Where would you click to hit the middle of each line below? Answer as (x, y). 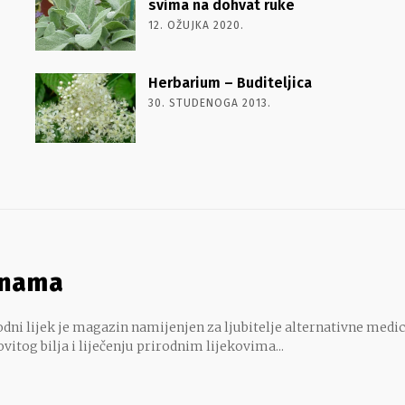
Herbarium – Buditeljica (230, 82)
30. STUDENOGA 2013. (209, 103)
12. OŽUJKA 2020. (196, 25)
